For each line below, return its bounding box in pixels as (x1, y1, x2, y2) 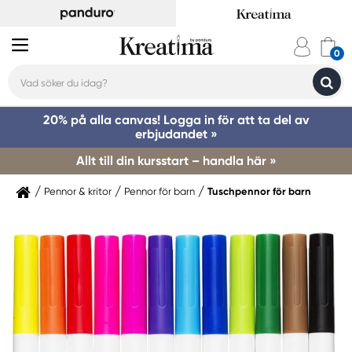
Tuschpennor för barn (207, 185, 311, 197)
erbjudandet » (134, 126, 218, 141)
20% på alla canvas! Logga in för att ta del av (42, 112, 310, 127)
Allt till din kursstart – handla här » (75, 153, 277, 168)
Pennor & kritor (44, 185, 112, 197)
